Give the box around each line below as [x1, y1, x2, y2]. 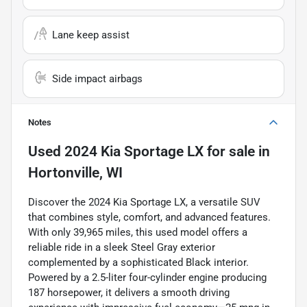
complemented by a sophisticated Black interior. [28, 256, 249, 269]
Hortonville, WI [28, 164, 123, 181]
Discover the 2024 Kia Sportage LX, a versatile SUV [28, 195, 260, 208]
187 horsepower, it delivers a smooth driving [28, 286, 230, 299]
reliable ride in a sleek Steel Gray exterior [28, 241, 215, 254]
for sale [204, 143, 255, 160]
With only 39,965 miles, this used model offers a [28, 225, 247, 238]
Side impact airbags [52, 72, 143, 85]
